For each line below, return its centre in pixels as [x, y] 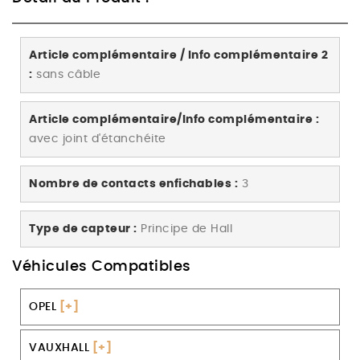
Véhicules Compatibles [102, 267]
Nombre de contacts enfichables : [133, 184]
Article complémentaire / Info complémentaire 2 [178, 56]
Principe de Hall [184, 229]
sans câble [66, 75]
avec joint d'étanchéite [98, 139]
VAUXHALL [59, 348]
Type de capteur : [83, 229]
